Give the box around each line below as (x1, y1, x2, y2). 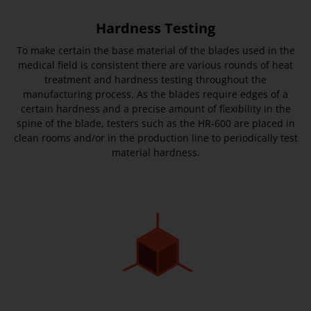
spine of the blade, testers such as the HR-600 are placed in (16, 117, 295, 131)
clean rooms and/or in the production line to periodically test (13, 131, 298, 145)
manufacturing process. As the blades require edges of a (23, 87, 288, 101)
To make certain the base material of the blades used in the (16, 44, 295, 58)
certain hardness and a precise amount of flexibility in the (20, 102, 291, 116)
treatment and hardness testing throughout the (44, 73, 267, 87)
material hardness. (111, 146, 200, 160)
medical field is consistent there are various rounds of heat (18, 58, 293, 72)
